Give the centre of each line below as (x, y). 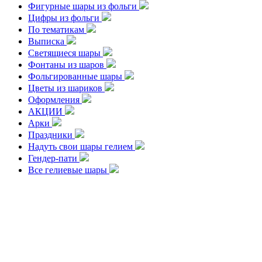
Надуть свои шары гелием (82, 146)
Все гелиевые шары (69, 170)
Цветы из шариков (66, 88)
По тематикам (57, 30)
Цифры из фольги (65, 18)
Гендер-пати (54, 158)
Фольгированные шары (76, 76)
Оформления (55, 100)
